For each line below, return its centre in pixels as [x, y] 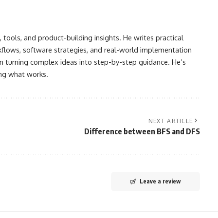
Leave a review [160, 181]
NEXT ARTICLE [171, 120]
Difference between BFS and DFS [142, 131]
